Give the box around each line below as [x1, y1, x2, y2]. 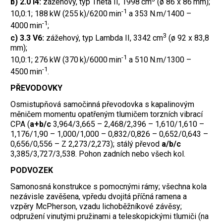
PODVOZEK [10, 166, 53, 175]
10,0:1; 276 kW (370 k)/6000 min [10, 55, 121, 65]
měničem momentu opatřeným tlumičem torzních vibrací [10, 110, 203, 119]
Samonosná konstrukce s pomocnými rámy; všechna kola [10, 181, 207, 191]
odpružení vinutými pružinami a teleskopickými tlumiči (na [10, 211, 209, 221]
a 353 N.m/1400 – [127, 9, 191, 19]
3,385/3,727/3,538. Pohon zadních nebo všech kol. [10, 149, 185, 159]
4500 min [10, 67, 42, 77]
